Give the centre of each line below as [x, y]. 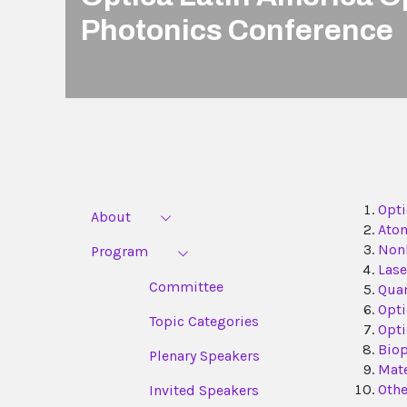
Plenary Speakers [204, 355]
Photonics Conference [237, 30]
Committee [186, 286]
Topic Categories [204, 321]
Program [119, 252]
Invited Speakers [204, 390]
